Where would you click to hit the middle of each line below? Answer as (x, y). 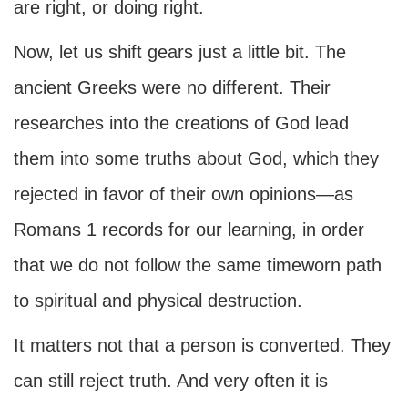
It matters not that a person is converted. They (202, 345)
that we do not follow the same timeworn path (198, 265)
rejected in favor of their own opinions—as (184, 194)
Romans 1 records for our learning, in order (189, 229)
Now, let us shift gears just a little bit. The (180, 52)
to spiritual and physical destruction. (158, 301)
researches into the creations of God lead (181, 123)
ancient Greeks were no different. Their (172, 87)
